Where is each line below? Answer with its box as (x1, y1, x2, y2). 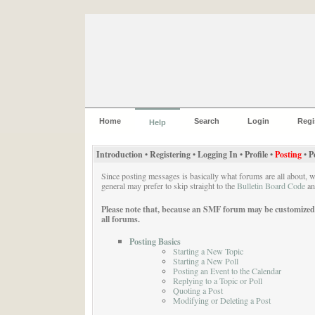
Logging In (197, 148, 238, 161)
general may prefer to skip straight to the (101, 180, 237, 192)
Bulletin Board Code (236, 180, 305, 192)
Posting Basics (129, 234, 181, 247)
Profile (244, 148, 268, 161)
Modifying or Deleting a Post (172, 294, 271, 306)
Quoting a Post (172, 284, 223, 296)
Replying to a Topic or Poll (172, 274, 262, 286)
